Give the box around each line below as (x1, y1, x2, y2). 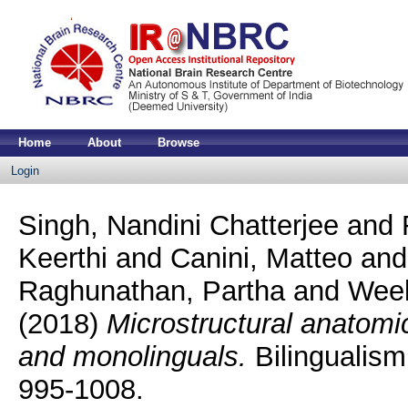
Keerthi (17, 241, 107, 274)
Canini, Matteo (169, 241, 352, 274)
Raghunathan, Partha (17, 274, 285, 307)
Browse (158, 136, 199, 149)
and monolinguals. (17, 340, 247, 372)
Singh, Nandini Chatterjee (17, 209, 339, 241)
